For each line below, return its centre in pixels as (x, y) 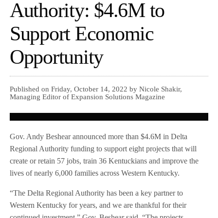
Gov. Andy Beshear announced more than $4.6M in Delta (99, 137)
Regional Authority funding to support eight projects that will (103, 149)
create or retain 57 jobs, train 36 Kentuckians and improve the (104, 161)
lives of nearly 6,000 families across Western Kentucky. (95, 173)
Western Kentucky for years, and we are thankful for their (98, 205)
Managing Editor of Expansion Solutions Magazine (87, 97)
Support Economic (82, 34)
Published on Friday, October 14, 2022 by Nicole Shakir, (96, 89)
